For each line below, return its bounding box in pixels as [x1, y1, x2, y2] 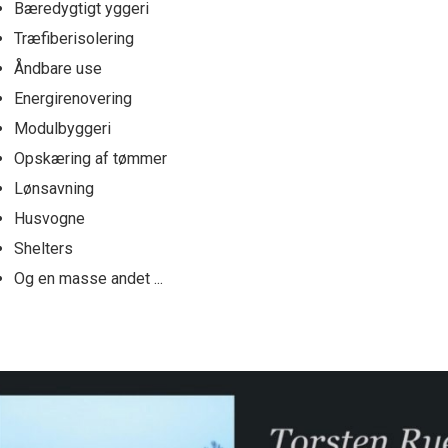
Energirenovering [14, 89, 132, 109]
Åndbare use [14, 59, 102, 79]
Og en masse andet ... [14, 269, 163, 289]
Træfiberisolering [14, 29, 134, 49]
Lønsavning [14, 179, 94, 199]
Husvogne [14, 209, 85, 229]
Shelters [14, 239, 73, 259]
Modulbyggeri [14, 119, 111, 139]
